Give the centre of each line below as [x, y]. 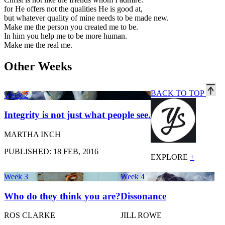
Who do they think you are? [62, 196]
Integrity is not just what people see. [77, 115]
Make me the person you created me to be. [71, 27]
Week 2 [16, 95]
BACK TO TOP [178, 93]
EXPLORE [170, 157]
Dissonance [143, 196]
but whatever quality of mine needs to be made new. [86, 18]
